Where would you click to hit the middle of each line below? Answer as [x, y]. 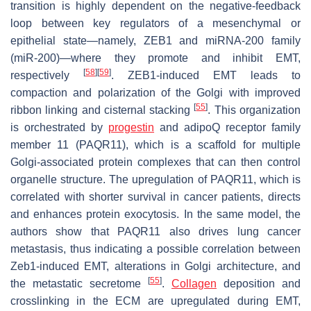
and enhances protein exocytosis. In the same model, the [155, 214]
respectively [47, 75]
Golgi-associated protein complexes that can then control [155, 162]
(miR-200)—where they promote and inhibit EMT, [155, 58]
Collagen [194, 283]
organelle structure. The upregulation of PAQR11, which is [155, 179]
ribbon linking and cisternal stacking [102, 110]
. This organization [254, 110]
